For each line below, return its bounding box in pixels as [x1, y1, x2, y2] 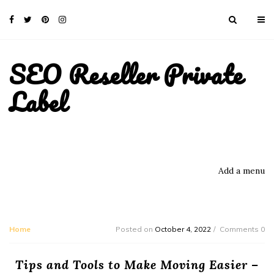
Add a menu [218, 165, 265, 176]
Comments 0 [220, 224, 265, 234]
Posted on [116, 224, 155, 234]
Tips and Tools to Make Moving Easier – [15, 256, 259, 272]
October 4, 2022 [155, 224, 211, 234]
